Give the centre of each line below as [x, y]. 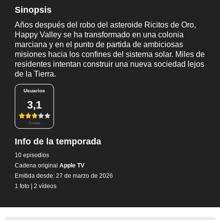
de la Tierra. [35, 74]
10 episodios [32, 155]
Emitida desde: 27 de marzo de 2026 [64, 176]
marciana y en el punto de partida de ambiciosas [99, 44]
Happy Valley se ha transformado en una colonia [99, 35]
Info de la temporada [58, 141]
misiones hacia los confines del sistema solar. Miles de [110, 54]
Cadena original [36, 165]
